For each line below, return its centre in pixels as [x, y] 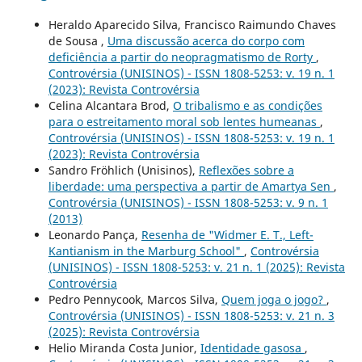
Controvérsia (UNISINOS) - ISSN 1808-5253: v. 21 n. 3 [191, 315]
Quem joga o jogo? [274, 299]
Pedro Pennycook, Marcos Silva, [135, 299]
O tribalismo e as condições [247, 105]
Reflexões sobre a [246, 170]
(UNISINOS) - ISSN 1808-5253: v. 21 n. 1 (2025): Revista [196, 267]
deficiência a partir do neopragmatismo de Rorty [182, 57]
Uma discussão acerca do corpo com [206, 40]
